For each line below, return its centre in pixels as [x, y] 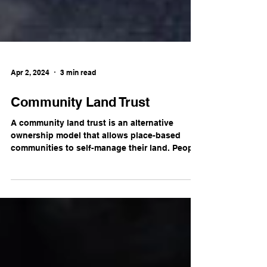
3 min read [78, 120]
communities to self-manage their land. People [105, 195]
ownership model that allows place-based [96, 183]
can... [22, 208]
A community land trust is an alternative [92, 170]
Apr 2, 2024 [30, 120]
